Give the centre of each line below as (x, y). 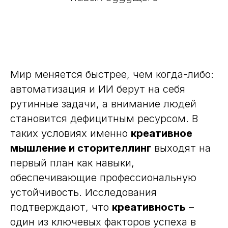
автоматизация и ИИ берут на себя (98, 89)
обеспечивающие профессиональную (103, 178)
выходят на (181, 148)
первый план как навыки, (72, 163)
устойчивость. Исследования (83, 192)
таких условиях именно (70, 133)
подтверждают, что (61, 207)
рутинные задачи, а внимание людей (103, 104)
